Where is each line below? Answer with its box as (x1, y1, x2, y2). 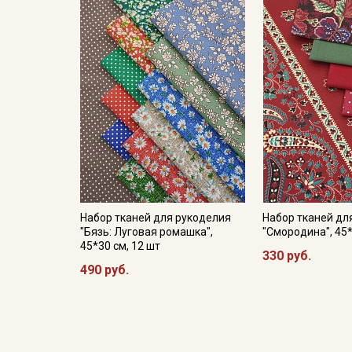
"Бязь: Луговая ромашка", (80, 225, 213, 238)
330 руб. (262, 248, 312, 263)
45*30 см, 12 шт (80, 240, 160, 252)
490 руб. (80, 262, 129, 277)
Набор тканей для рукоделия (80, 211, 231, 224)
